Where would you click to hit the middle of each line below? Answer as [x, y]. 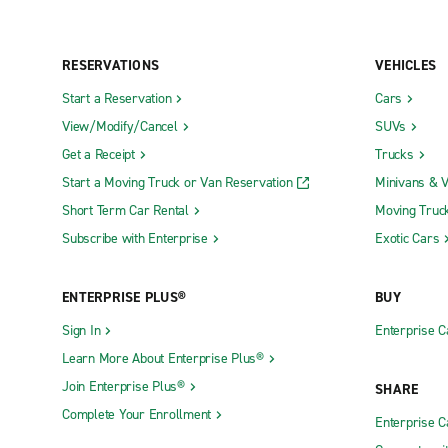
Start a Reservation [117, 99]
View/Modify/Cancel [120, 127]
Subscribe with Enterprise [135, 239]
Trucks [394, 155]
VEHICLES [405, 66]
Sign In [81, 331]
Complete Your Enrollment [136, 415]
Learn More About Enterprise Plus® [163, 359]
